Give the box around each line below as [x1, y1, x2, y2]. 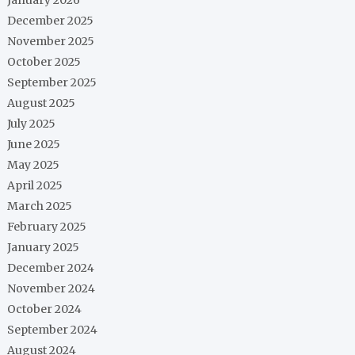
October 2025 [7, 54, 82, 69]
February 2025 [7, 219, 87, 234]
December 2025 [7, 13, 94, 28]
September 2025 [7, 74, 97, 90]
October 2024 [7, 301, 82, 316]
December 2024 [7, 260, 95, 275]
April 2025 [7, 177, 63, 193]
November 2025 [7, 33, 95, 48]
